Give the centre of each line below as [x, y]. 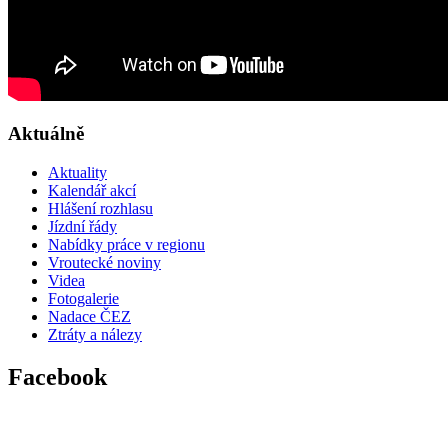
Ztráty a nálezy [95, 335]
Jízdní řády [82, 227]
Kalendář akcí [92, 191]
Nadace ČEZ [89, 317]
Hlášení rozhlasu [100, 209]
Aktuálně [46, 134]
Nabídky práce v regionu [126, 245]
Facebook [57, 377]
